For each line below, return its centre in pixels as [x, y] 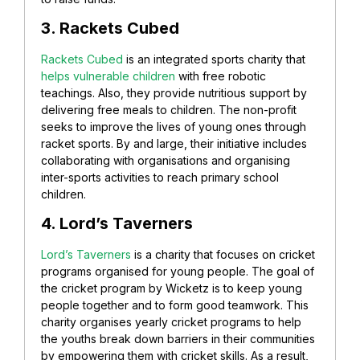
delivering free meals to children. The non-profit [169, 109]
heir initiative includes [250, 143]
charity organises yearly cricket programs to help [171, 322]
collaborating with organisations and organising [166, 160]
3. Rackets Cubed [110, 28]
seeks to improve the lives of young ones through [174, 126]
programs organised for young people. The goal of [178, 272]
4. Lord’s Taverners [117, 224]
